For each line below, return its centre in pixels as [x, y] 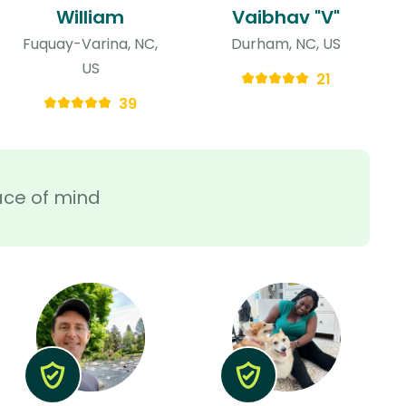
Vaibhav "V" [286, 17]
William [91, 17]
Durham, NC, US [286, 43]
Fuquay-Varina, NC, [91, 43]
